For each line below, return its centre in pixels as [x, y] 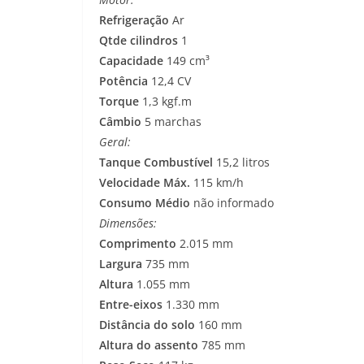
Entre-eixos [131, 305]
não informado [232, 203]
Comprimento [138, 244]
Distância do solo [147, 325]
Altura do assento [149, 345]
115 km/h [217, 183]
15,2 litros [241, 162]
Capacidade [131, 61]
